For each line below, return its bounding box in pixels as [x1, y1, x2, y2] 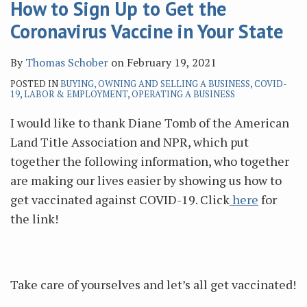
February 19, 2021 [127, 55, 217, 70]
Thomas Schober [25, 55, 108, 70]
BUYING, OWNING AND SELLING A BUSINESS [60, 77, 250, 90]
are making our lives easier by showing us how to [10, 172, 282, 188]
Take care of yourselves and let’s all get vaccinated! [10, 276, 296, 293]
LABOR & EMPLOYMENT [24, 88, 127, 100]
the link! [10, 210, 58, 227]
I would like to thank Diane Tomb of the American [10, 114, 289, 131]
